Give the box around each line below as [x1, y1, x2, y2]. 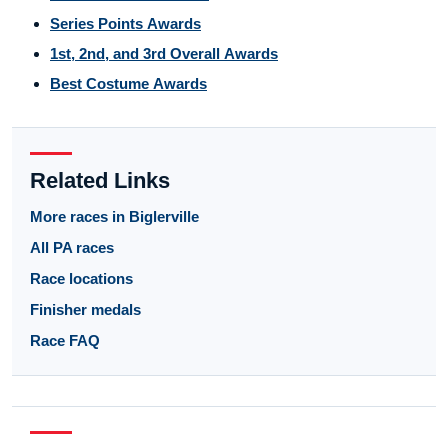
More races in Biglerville [30, 208, 199, 226]
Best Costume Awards [50, 75, 207, 93]
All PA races [30, 239, 114, 257]
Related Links [30, 168, 170, 194]
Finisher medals [30, 301, 141, 319]
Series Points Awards [50, 15, 201, 33]
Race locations [30, 270, 133, 288]
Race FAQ [30, 332, 100, 350]
